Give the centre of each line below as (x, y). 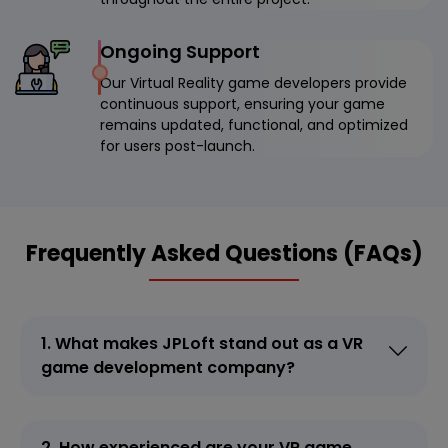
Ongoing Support (180, 51)
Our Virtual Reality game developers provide (253, 82)
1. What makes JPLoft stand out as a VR (202, 343)
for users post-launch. (177, 145)
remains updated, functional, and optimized (254, 124)
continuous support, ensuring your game (242, 103)
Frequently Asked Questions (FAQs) (224, 253)
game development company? (168, 367)
